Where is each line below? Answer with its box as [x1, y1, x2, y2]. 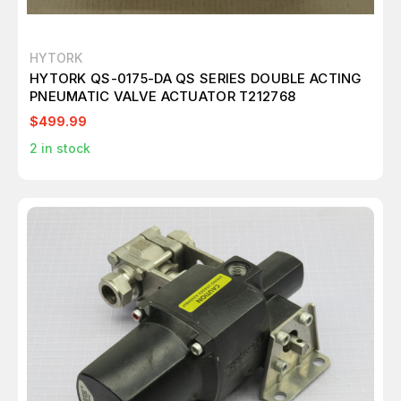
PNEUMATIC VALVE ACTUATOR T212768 [30, 88, 296, 105]
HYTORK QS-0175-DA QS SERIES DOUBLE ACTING [30, 70, 362, 87]
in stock [38, 141, 90, 156]
